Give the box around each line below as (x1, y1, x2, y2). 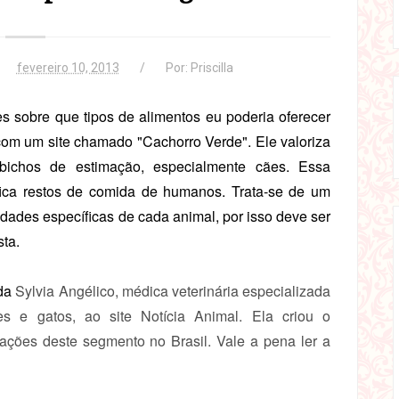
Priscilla (190, 61, 233, 75)
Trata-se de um (231, 181, 331, 201)
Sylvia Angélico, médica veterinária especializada (15, 281, 331, 301)
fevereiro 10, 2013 (16, 61, 119, 75)
